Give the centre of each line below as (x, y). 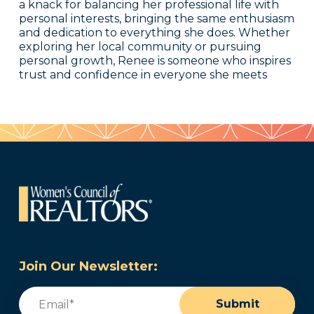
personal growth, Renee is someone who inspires (155, 61)
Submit (237, 304)
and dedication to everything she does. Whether (154, 33)
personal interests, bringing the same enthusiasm (156, 19)
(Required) (88, 294)
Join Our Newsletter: (88, 266)
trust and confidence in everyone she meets (143, 75)
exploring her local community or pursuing (140, 47)
